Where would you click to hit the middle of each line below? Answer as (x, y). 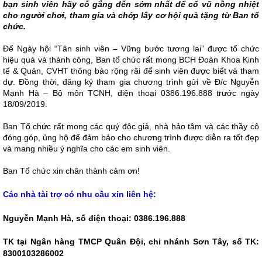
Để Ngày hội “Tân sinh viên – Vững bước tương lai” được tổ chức (131, 49)
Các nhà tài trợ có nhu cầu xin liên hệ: (80, 194)
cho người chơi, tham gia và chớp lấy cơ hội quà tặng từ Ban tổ (131, 15)
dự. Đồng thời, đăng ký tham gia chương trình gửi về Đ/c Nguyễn (131, 82)
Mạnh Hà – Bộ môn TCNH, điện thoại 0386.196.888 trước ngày (131, 93)
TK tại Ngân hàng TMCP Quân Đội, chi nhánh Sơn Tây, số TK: (131, 242)
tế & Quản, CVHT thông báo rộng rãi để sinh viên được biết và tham (131, 71)
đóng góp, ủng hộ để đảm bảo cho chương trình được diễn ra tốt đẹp (131, 137)
